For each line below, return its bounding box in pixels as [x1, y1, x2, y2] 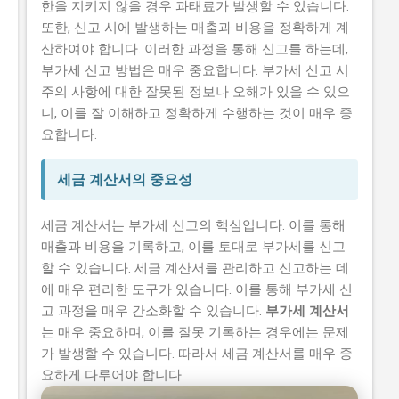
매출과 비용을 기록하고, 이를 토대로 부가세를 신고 [41, 239, 346, 256]
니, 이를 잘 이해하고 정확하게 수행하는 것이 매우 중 [41, 105, 353, 122]
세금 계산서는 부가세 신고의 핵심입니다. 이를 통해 [41, 217, 346, 234]
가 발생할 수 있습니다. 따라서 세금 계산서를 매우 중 [41, 346, 353, 362]
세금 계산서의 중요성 [57, 171, 192, 189]
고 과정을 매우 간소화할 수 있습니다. [41, 303, 265, 320]
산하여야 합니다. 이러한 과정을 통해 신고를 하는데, [41, 41, 348, 58]
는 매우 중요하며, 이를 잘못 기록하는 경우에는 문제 [41, 324, 349, 341]
